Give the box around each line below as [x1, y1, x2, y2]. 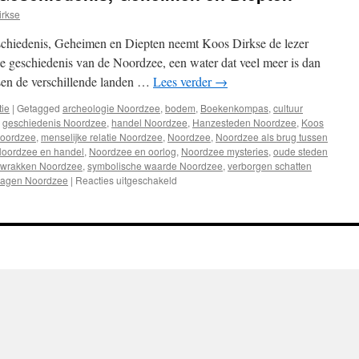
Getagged [17, 101, 60, 115]
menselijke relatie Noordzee [41, 130, 163, 143]
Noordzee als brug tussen [216, 130, 328, 143]
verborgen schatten [228, 159, 312, 172]
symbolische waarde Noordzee [87, 159, 223, 172]
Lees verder [153, 73, 215, 90]
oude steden [273, 144, 328, 158]
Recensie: [177, 188, 221, 201]
